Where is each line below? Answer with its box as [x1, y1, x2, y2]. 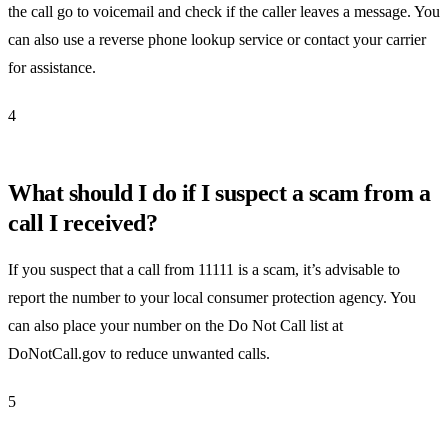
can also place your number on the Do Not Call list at [8, 317, 343, 335]
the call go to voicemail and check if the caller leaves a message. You [8, 3, 440, 21]
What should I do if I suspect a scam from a [8, 180, 431, 207]
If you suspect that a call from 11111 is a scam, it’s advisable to [8, 261, 400, 279]
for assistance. [8, 59, 96, 77]
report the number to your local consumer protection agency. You [8, 289, 416, 307]
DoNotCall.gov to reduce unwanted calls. [8, 345, 270, 363]
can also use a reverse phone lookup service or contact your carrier [8, 31, 426, 49]
